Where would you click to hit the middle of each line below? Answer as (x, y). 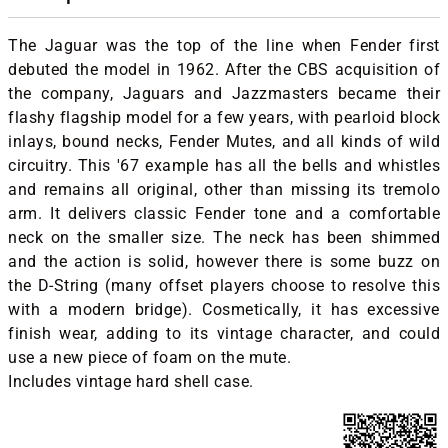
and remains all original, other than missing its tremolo (224, 189)
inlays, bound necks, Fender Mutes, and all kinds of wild (224, 141)
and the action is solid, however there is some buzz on (224, 261)
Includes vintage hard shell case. (131, 381)
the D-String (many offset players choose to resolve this (224, 285)
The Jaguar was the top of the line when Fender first (224, 45)
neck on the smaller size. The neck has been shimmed (224, 237)
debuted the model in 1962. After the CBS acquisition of (224, 69)
